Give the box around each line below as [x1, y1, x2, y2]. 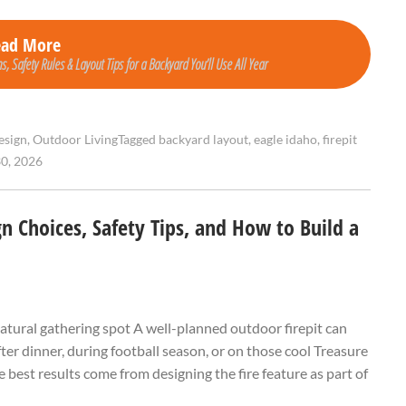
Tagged [118, 132, 159, 148]
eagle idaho [254, 132, 317, 148]
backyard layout [159, 132, 248, 148]
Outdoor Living [33, 132, 118, 148]
